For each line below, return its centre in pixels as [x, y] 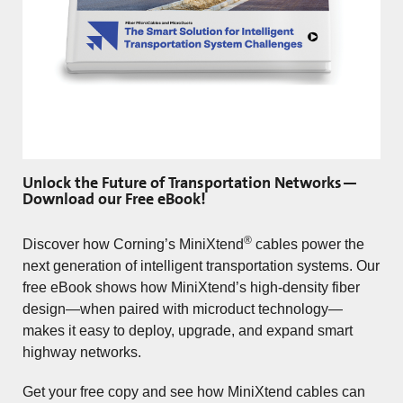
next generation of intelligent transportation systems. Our [201, 265]
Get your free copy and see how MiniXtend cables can [194, 391]
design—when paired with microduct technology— [183, 309]
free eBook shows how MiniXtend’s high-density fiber [191, 287]
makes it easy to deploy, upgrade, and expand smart [188, 330]
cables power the [308, 244]
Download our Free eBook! [114, 198]
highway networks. [82, 352]
